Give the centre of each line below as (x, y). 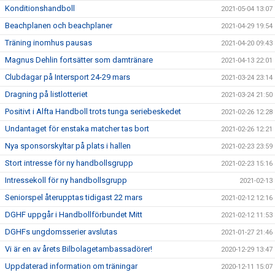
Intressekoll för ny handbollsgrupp (66, 180)
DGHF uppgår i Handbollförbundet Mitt (74, 215)
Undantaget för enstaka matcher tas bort (77, 129)
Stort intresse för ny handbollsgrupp (69, 163)
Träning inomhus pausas (48, 43)
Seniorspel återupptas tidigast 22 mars (74, 198)
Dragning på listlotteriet (46, 95)
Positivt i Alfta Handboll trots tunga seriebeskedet (93, 112)
